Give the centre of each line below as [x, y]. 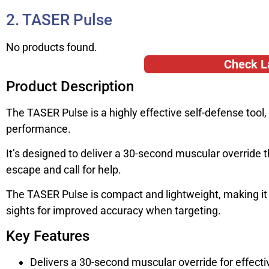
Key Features [48, 236]
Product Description [70, 86]
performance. [38, 128]
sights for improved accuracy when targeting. [113, 211]
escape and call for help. [64, 170]
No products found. [52, 47]
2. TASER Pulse [59, 20]
